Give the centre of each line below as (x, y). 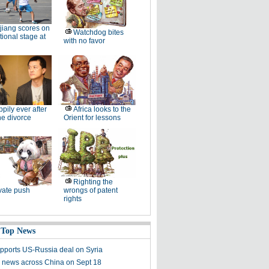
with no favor (84, 41)
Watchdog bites (98, 32)
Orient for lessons (92, 118)
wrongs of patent (90, 190)
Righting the (93, 182)
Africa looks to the (102, 109)
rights (72, 199)
